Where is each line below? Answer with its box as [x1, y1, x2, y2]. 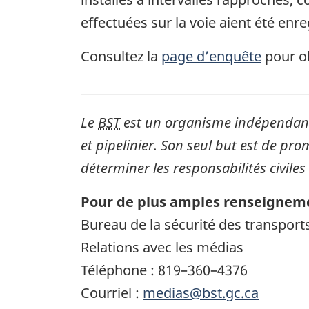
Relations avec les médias [81, 237, 243, 257]
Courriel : [81, 283, 143, 302]
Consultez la [81, 46, 161, 66]
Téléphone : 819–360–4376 [81, 260, 248, 279]
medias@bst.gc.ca [143, 283, 259, 302]
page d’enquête [161, 46, 261, 66]
